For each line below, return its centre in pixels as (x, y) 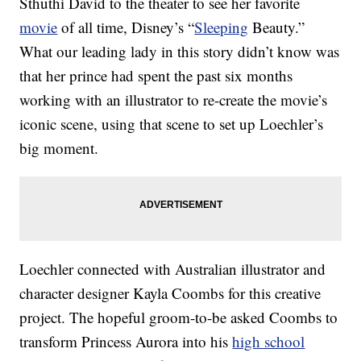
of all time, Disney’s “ (126, 27)
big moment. (59, 148)
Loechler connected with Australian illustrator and (173, 269)
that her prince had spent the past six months (156, 76)
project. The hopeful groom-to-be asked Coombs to (179, 317)
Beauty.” (277, 27)
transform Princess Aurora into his (126, 342)
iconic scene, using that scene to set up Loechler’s (172, 124)
